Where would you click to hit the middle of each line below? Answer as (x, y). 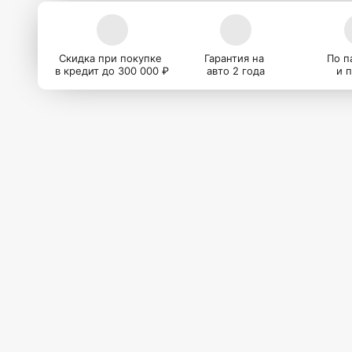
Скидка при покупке (112, 58)
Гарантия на (236, 58)
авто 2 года (236, 71)
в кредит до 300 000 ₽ (112, 71)
